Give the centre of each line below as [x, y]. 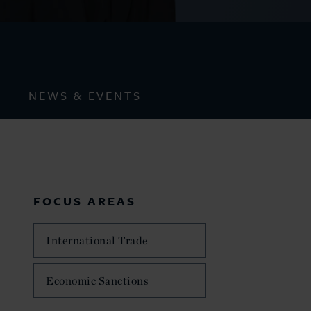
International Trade [97, 240]
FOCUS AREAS [84, 201]
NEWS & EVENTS [85, 96]
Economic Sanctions [98, 280]
